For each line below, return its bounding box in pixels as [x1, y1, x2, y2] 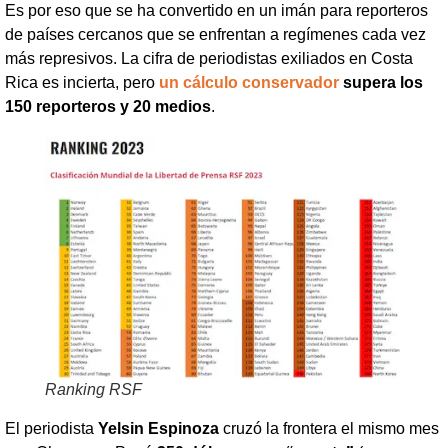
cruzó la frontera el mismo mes [219, 420, 439, 438]
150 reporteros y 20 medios [5, 97, 211, 115]
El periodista [5, 420, 98, 438]
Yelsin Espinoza [98, 420, 219, 438]
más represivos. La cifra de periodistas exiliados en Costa [5, 49, 413, 67]
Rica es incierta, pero [5, 73, 159, 91]
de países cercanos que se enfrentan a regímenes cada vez [5, 25, 426, 43]
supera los [339, 73, 423, 91]
